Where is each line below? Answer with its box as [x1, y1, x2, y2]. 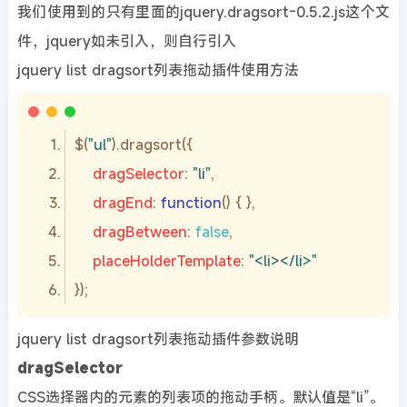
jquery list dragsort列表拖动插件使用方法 [16, 59, 299, 80]
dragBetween [92, 221, 187, 242]
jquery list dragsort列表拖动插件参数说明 [16, 328, 299, 349]
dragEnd [92, 192, 153, 213]
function [160, 192, 222, 213]
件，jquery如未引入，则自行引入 [16, 30, 236, 51]
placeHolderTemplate [92, 250, 241, 271]
